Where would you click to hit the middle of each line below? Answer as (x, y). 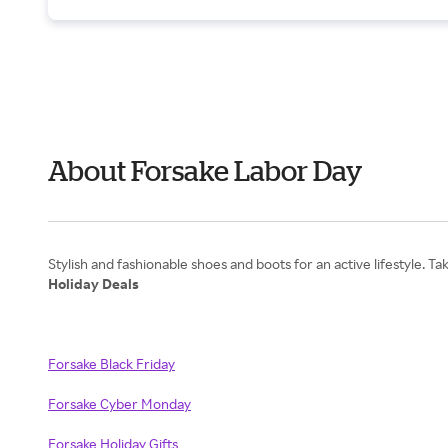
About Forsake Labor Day (205, 170)
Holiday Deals (93, 283)
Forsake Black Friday (111, 363)
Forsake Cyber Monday (119, 403)
